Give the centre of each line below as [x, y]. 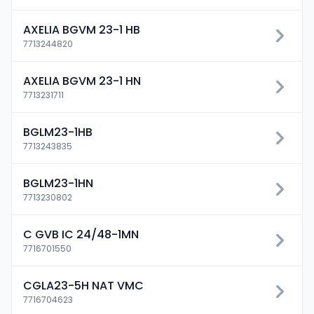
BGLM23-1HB [58, 132]
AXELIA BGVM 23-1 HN [82, 81]
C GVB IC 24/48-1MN [81, 234]
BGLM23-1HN [58, 183]
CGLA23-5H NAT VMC [83, 286]
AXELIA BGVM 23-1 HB [82, 30]
